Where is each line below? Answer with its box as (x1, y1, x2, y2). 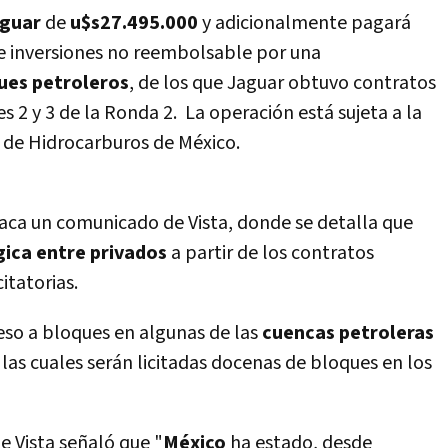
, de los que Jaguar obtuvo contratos (129, 70, 436, 96)
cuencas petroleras (262, 320, 434, 346)
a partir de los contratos (167, 240, 374, 266)
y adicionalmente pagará (202, 10, 411, 36)
